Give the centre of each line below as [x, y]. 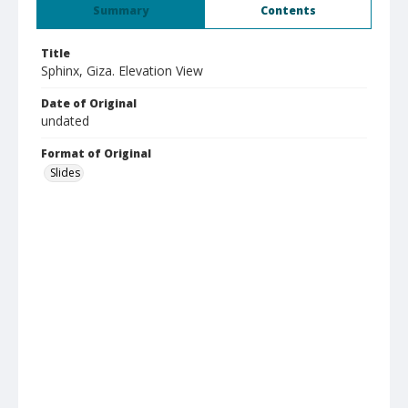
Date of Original [89, 103]
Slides [65, 173]
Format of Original [96, 153]
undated [65, 121]
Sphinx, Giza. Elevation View [122, 71]
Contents [288, 10]
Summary [121, 10]
